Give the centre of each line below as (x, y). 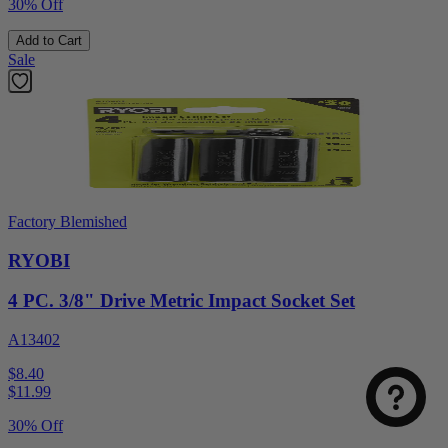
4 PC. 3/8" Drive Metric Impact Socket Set (181, 301)
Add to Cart (49, 40)
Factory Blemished (67, 221)
